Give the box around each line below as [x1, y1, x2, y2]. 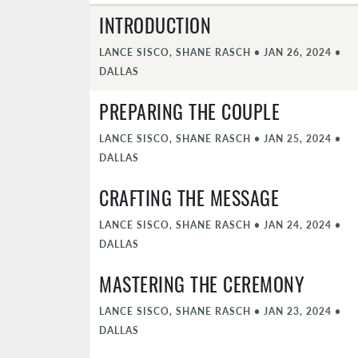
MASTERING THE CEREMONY [99, 269, 304, 298]
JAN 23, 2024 [264, 304, 332, 317]
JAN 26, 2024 [264, 46, 332, 58]
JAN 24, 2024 [264, 218, 332, 231]
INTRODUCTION [99, 10, 211, 39]
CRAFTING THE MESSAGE [99, 183, 279, 212]
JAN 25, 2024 [264, 132, 332, 145]
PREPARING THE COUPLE [99, 97, 280, 125]
